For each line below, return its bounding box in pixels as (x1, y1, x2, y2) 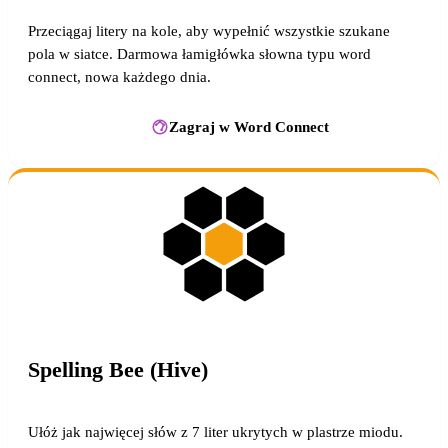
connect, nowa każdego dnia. (28, 68, 211, 86)
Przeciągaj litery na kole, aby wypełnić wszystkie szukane (28, 22, 390, 40)
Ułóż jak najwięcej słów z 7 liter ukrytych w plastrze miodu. (28, 422, 403, 440)
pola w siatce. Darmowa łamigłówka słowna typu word (28, 45, 371, 63)
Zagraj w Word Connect (169, 117, 330, 135)
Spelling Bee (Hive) (28, 356, 208, 382)
